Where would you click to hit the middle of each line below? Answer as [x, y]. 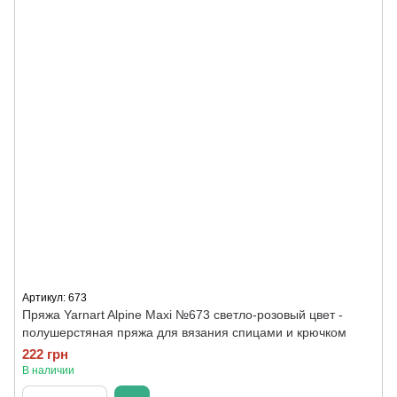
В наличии [48, 370]
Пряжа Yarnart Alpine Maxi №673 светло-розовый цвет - [183, 315]
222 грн [45, 354]
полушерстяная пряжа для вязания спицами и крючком [184, 332]
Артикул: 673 [54, 298]
